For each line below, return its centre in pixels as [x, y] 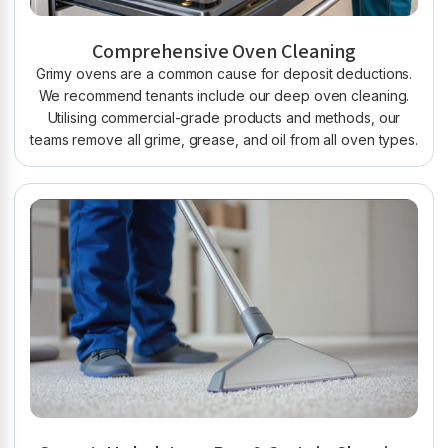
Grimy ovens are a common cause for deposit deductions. [224, 74]
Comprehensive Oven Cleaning [224, 52]
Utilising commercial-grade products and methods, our [224, 118]
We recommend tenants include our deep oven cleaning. [224, 96]
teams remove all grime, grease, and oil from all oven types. [224, 140]
